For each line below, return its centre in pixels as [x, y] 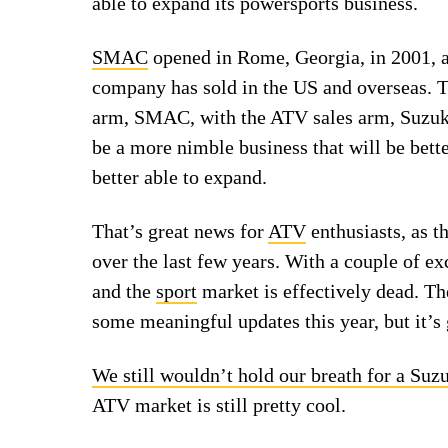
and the [124, 290]
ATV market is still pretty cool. [219, 404]
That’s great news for [180, 230]
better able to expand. [179, 176]
